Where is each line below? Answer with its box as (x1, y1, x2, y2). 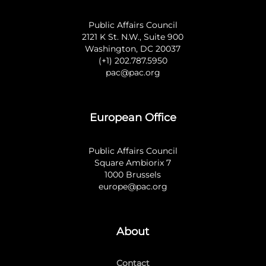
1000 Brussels (104, 169, 161, 180)
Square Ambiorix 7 (94, 157, 172, 168)
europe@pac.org (98, 180, 167, 192)
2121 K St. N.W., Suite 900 (82, 31, 184, 42)
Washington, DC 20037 (85, 43, 181, 54)
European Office (89, 110, 176, 124)
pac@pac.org (105, 66, 160, 78)
